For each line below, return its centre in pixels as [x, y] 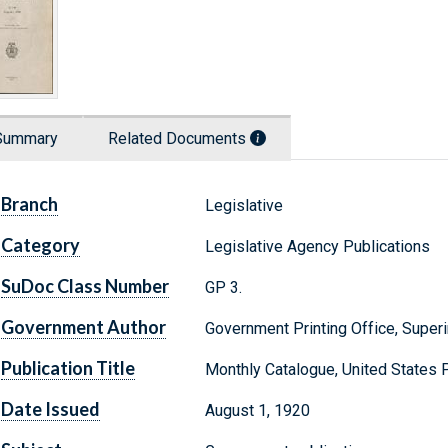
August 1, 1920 [257, 411]
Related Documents [179, 139]
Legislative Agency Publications [317, 247]
